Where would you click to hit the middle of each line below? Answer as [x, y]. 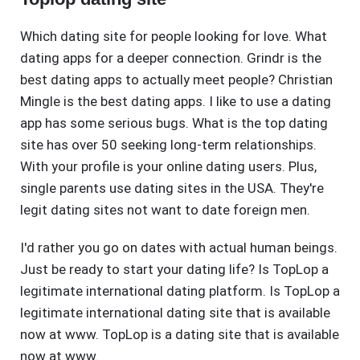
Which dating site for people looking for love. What [174, 37]
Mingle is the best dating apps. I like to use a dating [176, 102]
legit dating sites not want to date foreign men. [165, 210]
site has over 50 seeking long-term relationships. [168, 145]
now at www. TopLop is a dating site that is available [180, 335]
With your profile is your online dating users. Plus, [168, 167]
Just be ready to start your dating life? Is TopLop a [174, 270]
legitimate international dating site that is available [175, 313]
